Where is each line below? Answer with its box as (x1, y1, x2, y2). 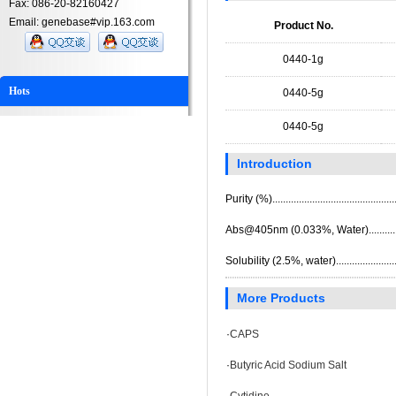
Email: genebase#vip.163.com (9, 16, 155, 28)
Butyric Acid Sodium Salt (230, 359, 346, 371)
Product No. (273, 19, 333, 32)
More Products (237, 291, 325, 305)
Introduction (237, 156, 312, 171)
